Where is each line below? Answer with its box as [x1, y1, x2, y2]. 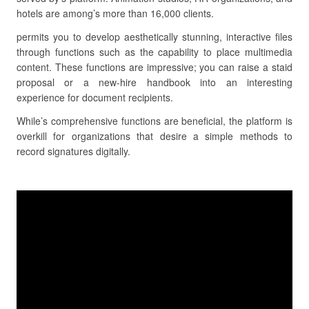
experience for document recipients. [17, 90, 173, 104]
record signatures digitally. [17, 144, 130, 158]
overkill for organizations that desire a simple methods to [17, 129, 292, 143]
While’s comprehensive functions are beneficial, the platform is [17, 114, 292, 128]
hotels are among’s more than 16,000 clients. [17, 6, 214, 20]
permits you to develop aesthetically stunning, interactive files [17, 30, 292, 43]
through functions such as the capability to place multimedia [17, 45, 292, 59]
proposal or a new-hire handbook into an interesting [17, 75, 292, 89]
